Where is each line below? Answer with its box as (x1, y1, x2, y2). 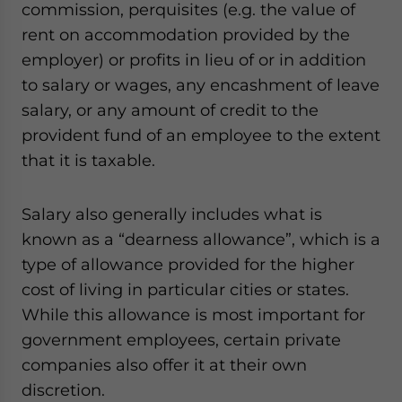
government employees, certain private (22, 330, 341, 349)
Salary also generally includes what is (22, 205, 322, 223)
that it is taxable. (22, 151, 155, 170)
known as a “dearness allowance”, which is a (22, 230, 380, 249)
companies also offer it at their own (22, 355, 307, 374)
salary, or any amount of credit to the (22, 100, 319, 119)
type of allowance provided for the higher (22, 255, 354, 274)
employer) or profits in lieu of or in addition (22, 50, 366, 69)
